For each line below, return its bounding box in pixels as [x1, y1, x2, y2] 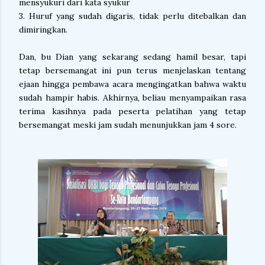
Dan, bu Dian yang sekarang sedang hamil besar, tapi [19, 51, 246, 62]
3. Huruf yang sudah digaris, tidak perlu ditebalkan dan [19, 11, 246, 21]
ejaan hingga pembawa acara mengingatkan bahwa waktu [19, 79, 246, 89]
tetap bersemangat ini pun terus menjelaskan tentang [19, 65, 246, 76]
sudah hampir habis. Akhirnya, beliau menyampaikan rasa [19, 92, 246, 103]
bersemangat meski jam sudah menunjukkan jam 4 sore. [19, 119, 237, 130]
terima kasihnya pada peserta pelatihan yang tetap [19, 106, 246, 117]
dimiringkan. [19, 24, 67, 35]
